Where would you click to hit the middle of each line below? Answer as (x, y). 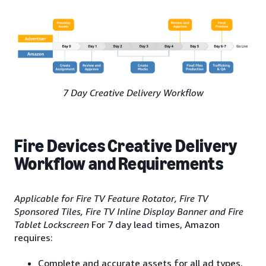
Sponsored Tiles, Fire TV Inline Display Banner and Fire (129, 212)
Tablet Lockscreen (53, 225)
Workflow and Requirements (119, 164)
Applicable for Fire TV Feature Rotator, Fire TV (111, 199)
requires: (34, 238)
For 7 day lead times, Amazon (156, 225)
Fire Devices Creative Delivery (126, 146)
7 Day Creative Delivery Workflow (133, 93)
